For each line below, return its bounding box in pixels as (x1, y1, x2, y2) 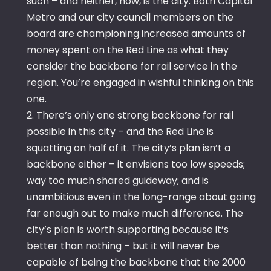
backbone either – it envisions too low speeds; (27, 157, 245, 172)
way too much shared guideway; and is (27, 174, 209, 188)
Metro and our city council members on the (27, 10, 233, 25)
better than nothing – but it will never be (27, 239, 220, 253)
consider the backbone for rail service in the (27, 59, 237, 74)
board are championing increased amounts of (27, 27, 246, 41)
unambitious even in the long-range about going (27, 190, 256, 204)
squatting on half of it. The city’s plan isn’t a (27, 141, 230, 155)
